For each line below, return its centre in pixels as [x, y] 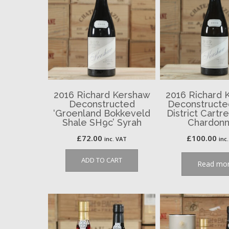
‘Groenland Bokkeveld [102, 113]
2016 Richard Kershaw [102, 95]
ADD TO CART [102, 160]
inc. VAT [116, 139]
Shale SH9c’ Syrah [102, 122]
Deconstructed [102, 104]
